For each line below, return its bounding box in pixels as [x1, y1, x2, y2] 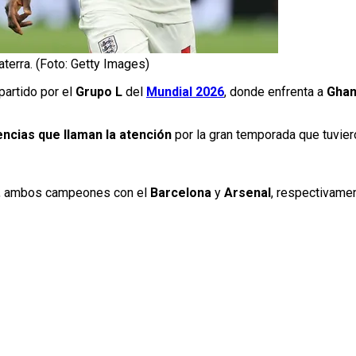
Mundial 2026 [146, 84, 224, 100]
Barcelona [150, 185, 211, 201]
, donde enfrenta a [224, 84, 327, 100]
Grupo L [75, 84, 122, 100]
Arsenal [224, 185, 271, 201]
